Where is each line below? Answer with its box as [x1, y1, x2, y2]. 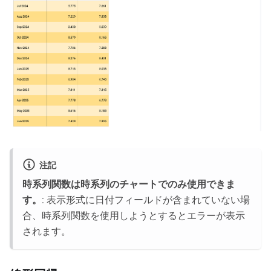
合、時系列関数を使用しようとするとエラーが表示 [22, 210, 245, 222]
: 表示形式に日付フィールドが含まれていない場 [42, 194, 250, 206]
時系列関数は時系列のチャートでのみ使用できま [22, 178, 235, 191]
